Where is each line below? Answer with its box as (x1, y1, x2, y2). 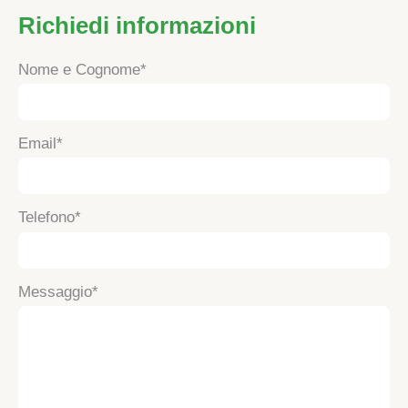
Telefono (18, 209, 75, 227)
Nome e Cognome (18, 60, 140, 78)
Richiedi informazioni (18, 11, 256, 39)
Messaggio (18, 282, 92, 301)
